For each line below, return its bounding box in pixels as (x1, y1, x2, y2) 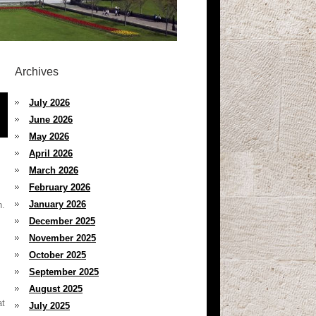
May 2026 (29, 131, 69, 142)
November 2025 (29, 233, 96, 243)
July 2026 (29, 97, 70, 108)
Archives (15, 66, 59, 78)
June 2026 (29, 114, 73, 125)
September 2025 (29, 267, 99, 277)
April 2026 (29, 148, 73, 159)
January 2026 (29, 199, 86, 209)
